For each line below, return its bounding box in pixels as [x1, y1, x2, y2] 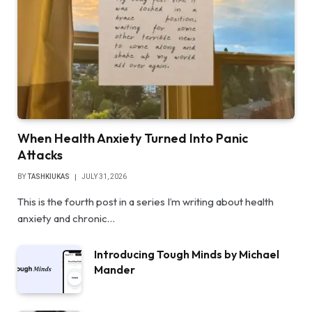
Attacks [17, 146, 63, 163]
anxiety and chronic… [17, 211, 115, 225]
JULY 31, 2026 [81, 172, 127, 180]
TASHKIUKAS [27, 172, 70, 180]
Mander [94, 262, 135, 276]
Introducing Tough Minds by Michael [94, 247, 279, 261]
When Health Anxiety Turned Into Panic [17, 130, 248, 146]
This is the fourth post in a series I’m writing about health [17, 194, 274, 208]
